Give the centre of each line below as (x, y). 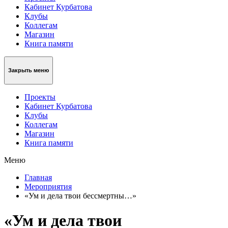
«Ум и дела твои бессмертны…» (80, 195)
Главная (38, 177)
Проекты (40, 97)
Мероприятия (48, 186)
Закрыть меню (28, 70)
